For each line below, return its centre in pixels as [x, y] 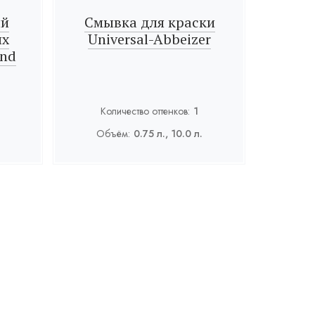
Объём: [114, 134]
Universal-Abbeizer [150, 39]
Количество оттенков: [146, 111]
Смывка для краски [149, 22]
